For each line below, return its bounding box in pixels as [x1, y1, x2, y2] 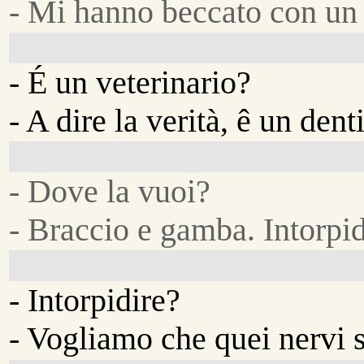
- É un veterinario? [9, 63, 252, 101]
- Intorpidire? [9, 282, 181, 319]
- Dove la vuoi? [9, 173, 211, 210]
